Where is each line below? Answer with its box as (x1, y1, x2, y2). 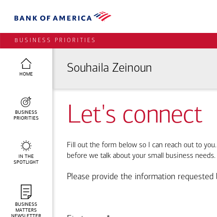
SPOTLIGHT (14, 159, 39, 165)
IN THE (18, 153, 34, 159)
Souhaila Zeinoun (67, 62, 152, 75)
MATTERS (15, 207, 37, 213)
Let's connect (67, 103, 202, 129)
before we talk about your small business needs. (67, 152, 216, 160)
